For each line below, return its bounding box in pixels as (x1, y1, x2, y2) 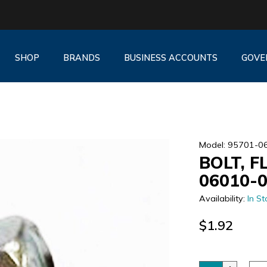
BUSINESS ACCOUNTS (123, 52, 218, 63)
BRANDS (63, 52, 100, 63)
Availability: (199, 193, 248, 204)
